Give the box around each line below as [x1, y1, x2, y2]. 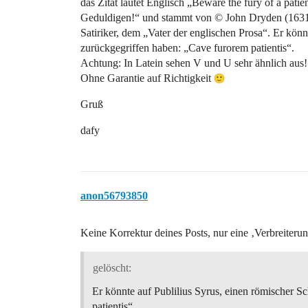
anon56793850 [80, 190, 148, 201]
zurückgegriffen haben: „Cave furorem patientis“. [80, 42, 294, 54]
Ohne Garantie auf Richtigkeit [80, 72, 214, 84]
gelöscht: [92, 261, 131, 274]
